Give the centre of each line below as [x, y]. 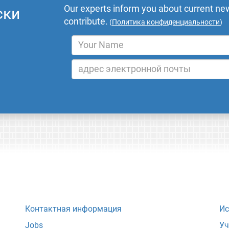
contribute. [86, 22]
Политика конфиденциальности [166, 22]
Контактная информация [73, 209]
